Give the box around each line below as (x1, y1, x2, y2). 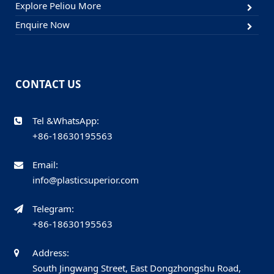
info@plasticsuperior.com (32, 174, 139, 187)
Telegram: (32, 202, 74, 215)
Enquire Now (15, 18, 70, 31)
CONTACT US (15, 77, 81, 92)
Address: (32, 246, 69, 259)
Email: (32, 158, 58, 171)
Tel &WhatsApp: (32, 114, 99, 127)
